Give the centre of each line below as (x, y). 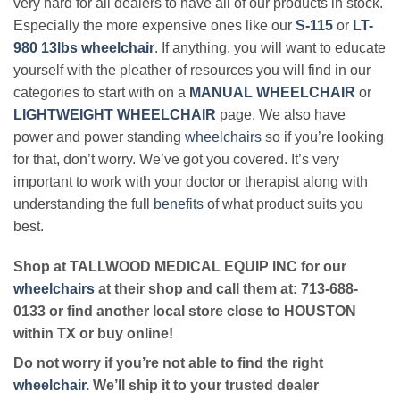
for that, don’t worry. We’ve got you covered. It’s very (176, 159)
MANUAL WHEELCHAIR (272, 92)
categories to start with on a (101, 92)
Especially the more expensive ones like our (154, 25)
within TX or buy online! (93, 334)
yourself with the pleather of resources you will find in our (192, 70)
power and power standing (99, 137)
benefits (179, 204)
